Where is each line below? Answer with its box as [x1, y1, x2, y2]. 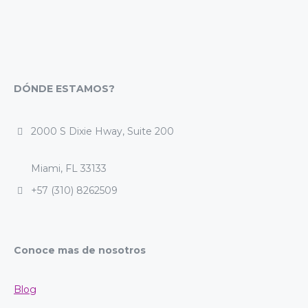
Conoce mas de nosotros [14, 244, 146, 256]
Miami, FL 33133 [31, 162, 107, 175]
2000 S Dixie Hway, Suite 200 [31, 125, 174, 137]
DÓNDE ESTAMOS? [14, 82, 115, 95]
